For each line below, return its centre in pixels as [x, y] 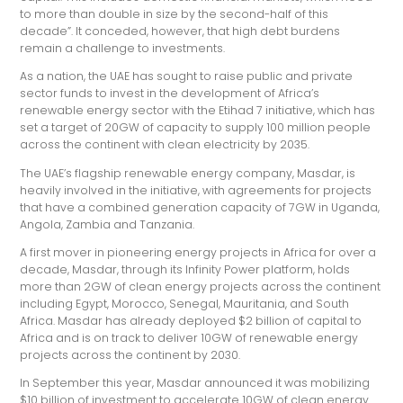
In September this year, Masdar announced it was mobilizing [195, 383]
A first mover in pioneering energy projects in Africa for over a [198, 252]
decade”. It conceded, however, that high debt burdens [180, 31]
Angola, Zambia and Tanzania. [107, 224]
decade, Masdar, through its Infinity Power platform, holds [185, 269]
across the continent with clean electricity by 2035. [165, 145]
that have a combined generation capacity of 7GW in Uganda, [200, 207]
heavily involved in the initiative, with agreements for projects [196, 190]
